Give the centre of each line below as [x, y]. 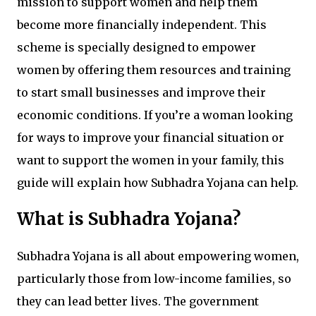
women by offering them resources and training [154, 70]
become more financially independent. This [142, 25]
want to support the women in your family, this [151, 160]
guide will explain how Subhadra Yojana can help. [158, 183]
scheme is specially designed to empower [136, 48]
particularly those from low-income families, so [154, 279]
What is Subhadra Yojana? [129, 219]
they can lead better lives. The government [138, 302]
